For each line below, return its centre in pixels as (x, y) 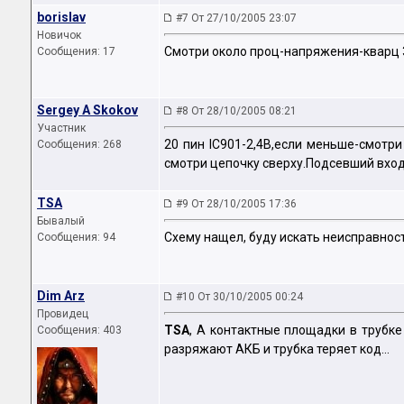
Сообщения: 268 (79, 144)
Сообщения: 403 (79, 330)
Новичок (59, 35)
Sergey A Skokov (87, 110)
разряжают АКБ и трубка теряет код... (277, 349)
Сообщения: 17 (76, 51)
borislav (61, 17)
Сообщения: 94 (76, 237)
